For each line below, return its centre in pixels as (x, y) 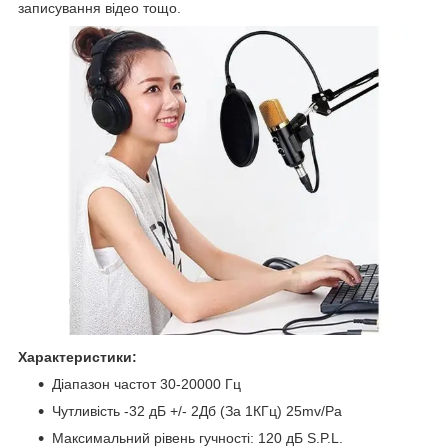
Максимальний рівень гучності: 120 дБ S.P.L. (197, 437)
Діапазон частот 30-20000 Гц (146, 383)
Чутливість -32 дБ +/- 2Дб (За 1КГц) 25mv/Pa (197, 410)
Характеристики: (77, 356)
